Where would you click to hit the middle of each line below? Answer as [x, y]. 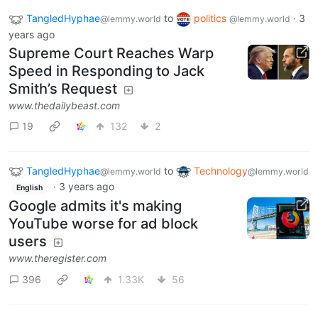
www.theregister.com [57, 258]
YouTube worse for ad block [103, 224]
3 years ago [86, 187]
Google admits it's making [95, 206]
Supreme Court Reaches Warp [111, 53]
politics [212, 18]
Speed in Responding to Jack [106, 71]
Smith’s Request [63, 88]
